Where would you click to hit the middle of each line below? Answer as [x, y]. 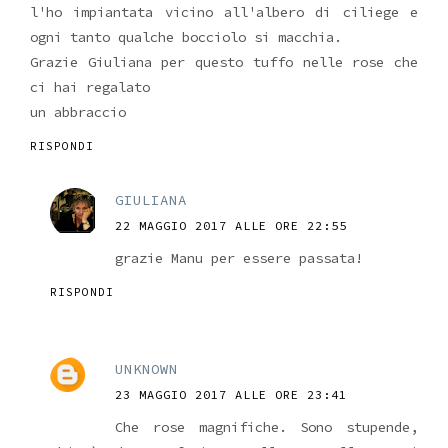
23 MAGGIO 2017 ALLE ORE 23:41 [231, 394]
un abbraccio [78, 111]
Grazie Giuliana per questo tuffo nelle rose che [224, 61]
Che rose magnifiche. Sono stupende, [266, 426]
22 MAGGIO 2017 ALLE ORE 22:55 [231, 225]
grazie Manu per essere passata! [239, 257]
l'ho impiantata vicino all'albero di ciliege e [224, 11]
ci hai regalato [90, 86]
